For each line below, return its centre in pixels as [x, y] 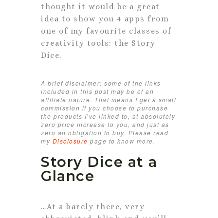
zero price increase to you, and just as [105, 124]
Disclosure [70, 141]
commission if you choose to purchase [104, 108]
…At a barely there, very [93, 206]
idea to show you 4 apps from [105, 18]
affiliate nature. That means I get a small [109, 99]
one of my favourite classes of [106, 31]
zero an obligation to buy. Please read [105, 132]
